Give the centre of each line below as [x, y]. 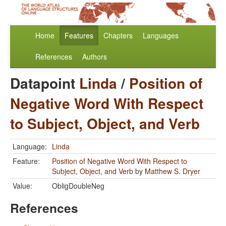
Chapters [118, 36]
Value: [22, 186]
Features [79, 36]
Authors [95, 57]
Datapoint [45, 83]
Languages [161, 36]
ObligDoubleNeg [78, 186]
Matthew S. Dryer [173, 171]
